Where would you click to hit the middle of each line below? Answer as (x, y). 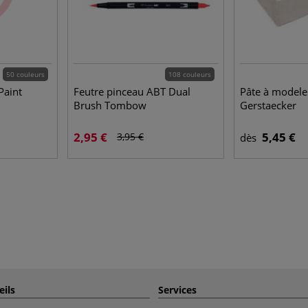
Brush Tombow (110, 105)
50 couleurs (25, 74)
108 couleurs (190, 74)
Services (177, 289)
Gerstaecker (268, 105)
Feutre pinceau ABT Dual (132, 91)
